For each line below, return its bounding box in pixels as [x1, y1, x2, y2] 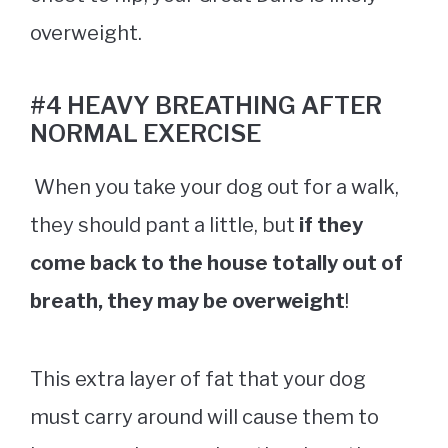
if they [299, 213, 363, 238]
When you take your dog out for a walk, [30, 175, 399, 200]
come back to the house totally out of [30, 251, 403, 276]
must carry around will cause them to [30, 405, 379, 430]
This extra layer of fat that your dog [30, 367, 366, 392]
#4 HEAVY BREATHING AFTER [30, 91, 382, 121]
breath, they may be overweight [30, 289, 345, 314]
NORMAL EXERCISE [30, 119, 261, 149]
